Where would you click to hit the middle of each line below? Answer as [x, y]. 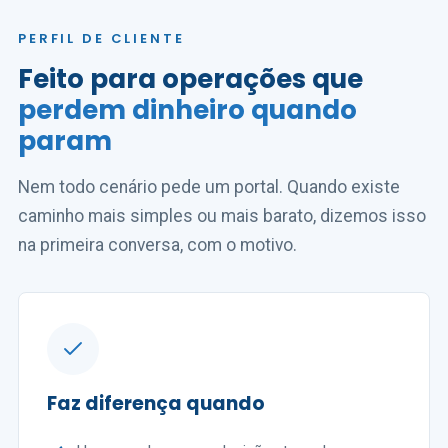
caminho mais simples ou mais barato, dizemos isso [222, 216]
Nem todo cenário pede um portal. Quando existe [209, 187]
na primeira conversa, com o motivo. [157, 245]
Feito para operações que [190, 79]
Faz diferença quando [156, 403]
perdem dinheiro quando [187, 110]
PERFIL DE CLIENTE [101, 38]
